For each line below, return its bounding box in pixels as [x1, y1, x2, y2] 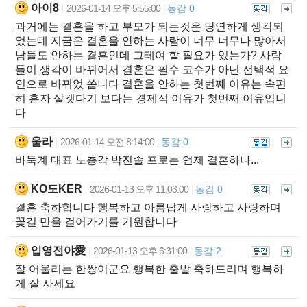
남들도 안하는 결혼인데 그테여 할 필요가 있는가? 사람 [15, 49, 282, 61]
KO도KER [31, 182, 82, 195]
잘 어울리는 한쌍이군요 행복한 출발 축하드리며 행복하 [15, 262, 284, 275]
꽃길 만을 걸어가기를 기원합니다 [15, 215, 177, 228]
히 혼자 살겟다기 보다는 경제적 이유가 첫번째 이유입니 [15, 92, 286, 104]
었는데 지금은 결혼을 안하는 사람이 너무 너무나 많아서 [15, 34, 286, 47]
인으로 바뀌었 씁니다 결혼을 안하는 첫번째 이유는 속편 [15, 77, 286, 90]
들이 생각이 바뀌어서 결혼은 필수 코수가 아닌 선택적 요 [15, 63, 289, 75]
